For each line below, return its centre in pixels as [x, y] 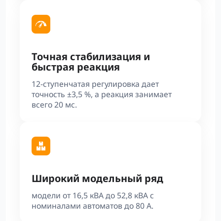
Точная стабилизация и [91, 56]
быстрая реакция [76, 67]
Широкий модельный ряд [97, 178]
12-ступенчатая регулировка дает [95, 84]
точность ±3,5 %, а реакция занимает [102, 94]
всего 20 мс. [54, 105]
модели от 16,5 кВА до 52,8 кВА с [93, 195]
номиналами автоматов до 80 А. [92, 206]
